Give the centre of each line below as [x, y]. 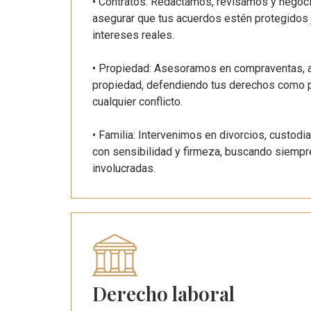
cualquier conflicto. [137, 101]
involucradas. [124, 168]
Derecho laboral [163, 293]
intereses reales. [133, 35]
